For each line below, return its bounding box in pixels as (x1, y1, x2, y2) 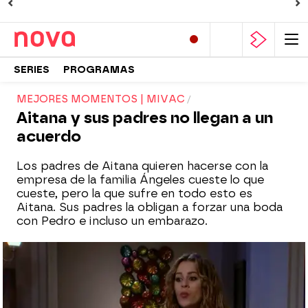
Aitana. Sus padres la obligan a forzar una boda (16, 201, 283, 214)
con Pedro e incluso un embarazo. (16, 214, 208, 228)
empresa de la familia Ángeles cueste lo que (16, 173, 264, 186)
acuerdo (16, 127, 81, 146)
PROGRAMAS (63, 63, 135, 76)
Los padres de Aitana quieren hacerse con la (16, 159, 268, 173)
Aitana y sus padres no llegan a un (16, 109, 273, 127)
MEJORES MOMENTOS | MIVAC (16, 93, 185, 105)
